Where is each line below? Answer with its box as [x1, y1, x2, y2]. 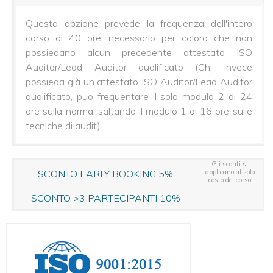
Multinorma [12, 77, 57, 88]
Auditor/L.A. [12, 149, 58, 160]
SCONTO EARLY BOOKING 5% [38, 168, 173, 180]
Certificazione [12, 46, 68, 57]
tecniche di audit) [26, 119, 101, 132]
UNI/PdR [12, 97, 45, 108]
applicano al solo [205, 168, 255, 177]
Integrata [12, 67, 49, 78]
